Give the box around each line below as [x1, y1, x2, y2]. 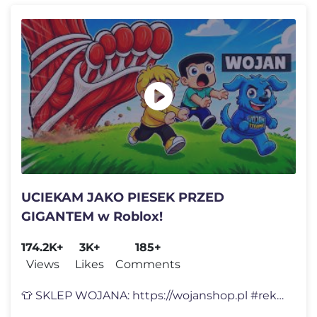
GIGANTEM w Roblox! [21, 208, 163, 224]
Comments [115, 257, 180, 271]
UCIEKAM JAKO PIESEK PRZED [21, 189, 224, 205]
